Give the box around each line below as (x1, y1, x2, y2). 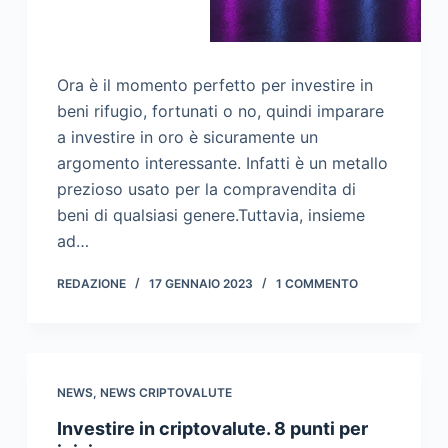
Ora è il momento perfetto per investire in (56, 75, 373, 96)
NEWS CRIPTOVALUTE (99, 385, 232, 401)
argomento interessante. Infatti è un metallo (56, 153, 388, 174)
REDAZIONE (56, 276, 126, 292)
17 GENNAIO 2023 (148, 276, 253, 292)
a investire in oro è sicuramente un (56, 127, 318, 148)
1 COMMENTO (275, 276, 358, 292)
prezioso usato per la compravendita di (56, 179, 356, 200)
